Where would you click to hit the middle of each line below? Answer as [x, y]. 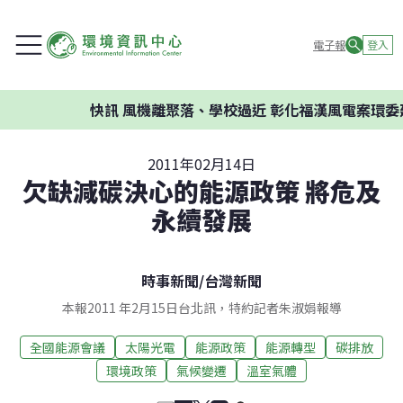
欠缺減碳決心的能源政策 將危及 [201, 191]
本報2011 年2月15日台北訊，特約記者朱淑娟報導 [201, 308]
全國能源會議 [67, 347]
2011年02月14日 [201, 164]
